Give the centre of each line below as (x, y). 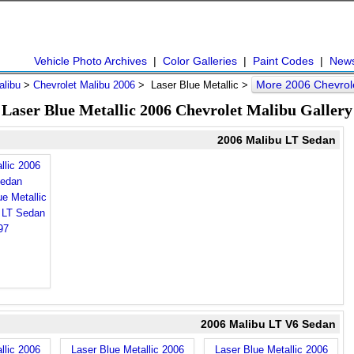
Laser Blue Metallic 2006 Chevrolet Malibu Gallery (177, 110)
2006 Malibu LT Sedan (277, 140)
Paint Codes (283, 61)
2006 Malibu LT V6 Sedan (268, 324)
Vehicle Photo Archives (90, 61)
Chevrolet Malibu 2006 (84, 85)
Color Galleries (200, 61)
